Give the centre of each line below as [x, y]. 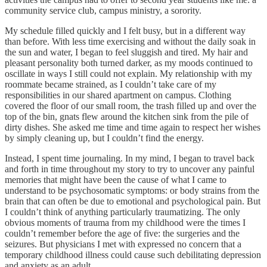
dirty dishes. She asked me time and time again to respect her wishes [133, 127]
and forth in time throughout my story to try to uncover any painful [130, 169]
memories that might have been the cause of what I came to [116, 179]
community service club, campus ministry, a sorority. [103, 10]
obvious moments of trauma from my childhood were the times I [125, 222]
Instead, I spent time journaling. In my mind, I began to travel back [130, 158]
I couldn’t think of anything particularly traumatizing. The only [122, 212]
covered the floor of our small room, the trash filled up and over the [131, 105]
